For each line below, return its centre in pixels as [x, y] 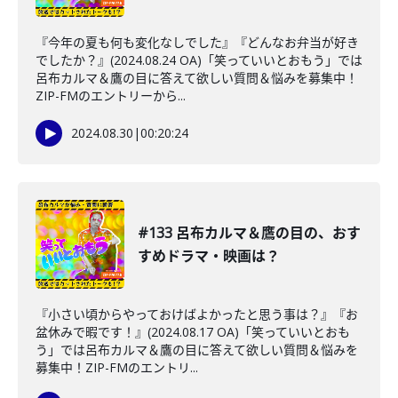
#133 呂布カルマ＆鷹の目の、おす [249, 233]
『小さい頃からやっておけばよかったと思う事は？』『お [197, 314]
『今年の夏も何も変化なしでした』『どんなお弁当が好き [197, 42]
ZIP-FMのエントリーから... [111, 96]
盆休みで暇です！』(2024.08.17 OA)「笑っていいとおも [193, 332]
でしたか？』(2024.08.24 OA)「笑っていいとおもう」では [199, 60]
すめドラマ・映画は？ [209, 256]
